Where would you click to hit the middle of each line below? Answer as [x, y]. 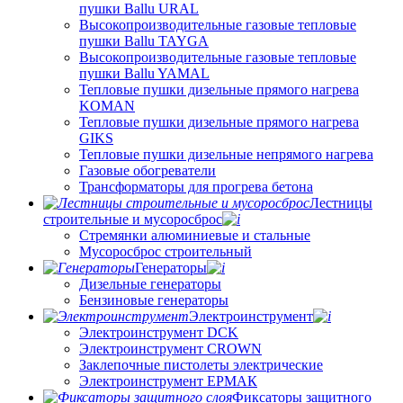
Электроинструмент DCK [159, 332]
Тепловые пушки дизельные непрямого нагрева [226, 154]
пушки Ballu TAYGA [144, 40]
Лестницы [341, 202]
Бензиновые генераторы [154, 300]
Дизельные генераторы [150, 283]
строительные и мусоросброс [133, 219]
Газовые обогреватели [148, 170]
